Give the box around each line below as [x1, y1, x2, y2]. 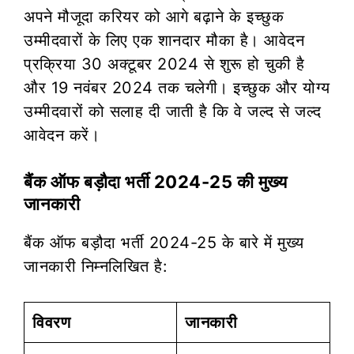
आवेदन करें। [24, 125, 100, 145]
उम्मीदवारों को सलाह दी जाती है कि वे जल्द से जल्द [24, 101, 322, 121]
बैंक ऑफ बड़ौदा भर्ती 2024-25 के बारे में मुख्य [24, 232, 304, 252]
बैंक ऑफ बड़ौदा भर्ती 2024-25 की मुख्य [24, 171, 287, 192]
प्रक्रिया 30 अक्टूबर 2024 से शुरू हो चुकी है [24, 54, 304, 73]
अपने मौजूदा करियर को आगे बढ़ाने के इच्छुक [24, 6, 284, 26]
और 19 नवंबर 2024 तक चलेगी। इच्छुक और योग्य [24, 77, 330, 97]
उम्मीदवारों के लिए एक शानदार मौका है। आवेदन [24, 30, 304, 50]
